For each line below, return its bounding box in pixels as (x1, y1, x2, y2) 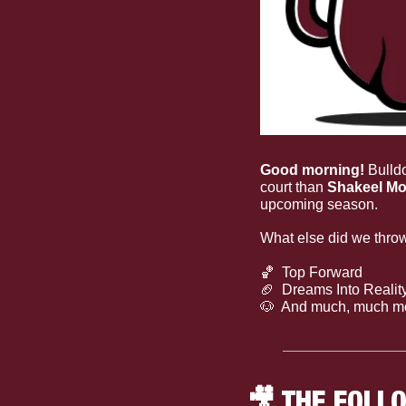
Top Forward (275, 265, 362, 281)
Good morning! (260, 162, 364, 179)
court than (260, 179, 327, 196)
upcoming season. (260, 197, 378, 213)
